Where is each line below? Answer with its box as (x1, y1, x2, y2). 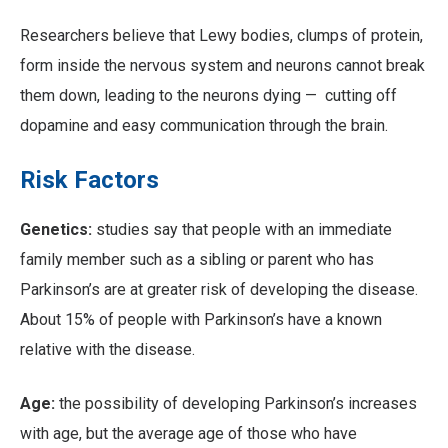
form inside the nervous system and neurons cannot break (20, 56, 425, 76)
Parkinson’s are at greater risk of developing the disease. (20, 280, 418, 300)
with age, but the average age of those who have (20, 424, 357, 444)
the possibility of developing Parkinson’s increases (55, 394, 417, 414)
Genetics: (20, 220, 92, 240)
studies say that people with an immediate (92, 220, 392, 240)
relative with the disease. (20, 340, 195, 360)
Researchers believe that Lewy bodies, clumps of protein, (20, 26, 423, 46)
